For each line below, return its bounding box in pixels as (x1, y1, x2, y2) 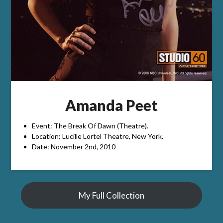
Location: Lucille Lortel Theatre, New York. (31, 131, 163, 140)
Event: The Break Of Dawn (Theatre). (31, 121, 148, 130)
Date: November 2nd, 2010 (31, 142, 115, 151)
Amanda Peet (65, 96, 158, 114)
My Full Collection (79, 190, 144, 201)
